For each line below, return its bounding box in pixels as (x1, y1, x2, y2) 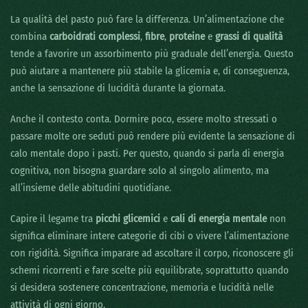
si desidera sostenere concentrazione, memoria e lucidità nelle (10, 281, 274, 294)
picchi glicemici (96, 212, 160, 225)
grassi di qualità (215, 30, 283, 43)
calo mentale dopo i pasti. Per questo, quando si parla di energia (10, 147, 284, 160)
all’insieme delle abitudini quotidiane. (10, 181, 171, 195)
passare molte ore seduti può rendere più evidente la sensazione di (10, 130, 295, 143)
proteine (169, 30, 205, 43)
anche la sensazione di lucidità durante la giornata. (10, 82, 225, 95)
